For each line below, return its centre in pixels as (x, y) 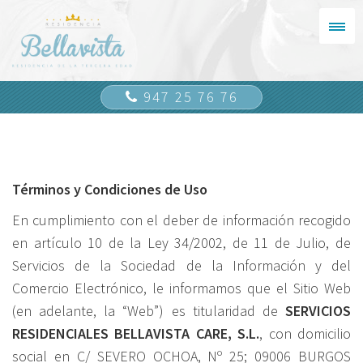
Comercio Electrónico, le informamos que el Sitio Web (181, 288)
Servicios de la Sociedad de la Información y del (181, 265)
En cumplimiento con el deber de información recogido (181, 220)
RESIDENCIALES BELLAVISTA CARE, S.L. (136, 333)
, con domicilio (305, 333)
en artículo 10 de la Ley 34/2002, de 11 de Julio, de (181, 243)
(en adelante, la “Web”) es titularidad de (149, 311)
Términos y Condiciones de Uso (110, 189)
